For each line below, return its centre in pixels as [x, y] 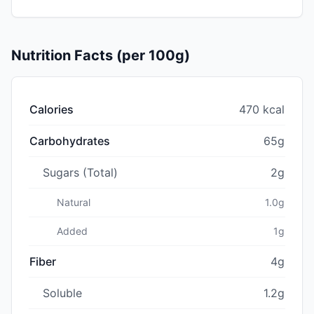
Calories [52, 109]
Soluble [62, 293]
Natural [74, 202]
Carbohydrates [70, 141]
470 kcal [262, 109]
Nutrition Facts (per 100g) [101, 55]
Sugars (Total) [80, 172]
